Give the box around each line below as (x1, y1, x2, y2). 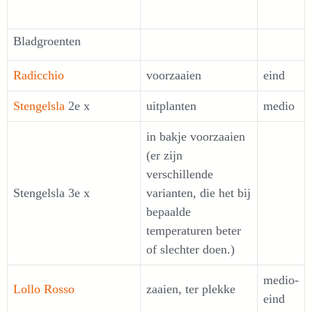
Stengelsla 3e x (13, 186, 90, 200)
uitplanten (146, 99, 196, 113)
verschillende (146, 167, 213, 181)
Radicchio (13, 68, 64, 82)
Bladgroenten (13, 34, 81, 48)
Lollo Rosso (13, 282, 75, 296)
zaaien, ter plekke (146, 282, 235, 296)
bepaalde (146, 205, 191, 219)
